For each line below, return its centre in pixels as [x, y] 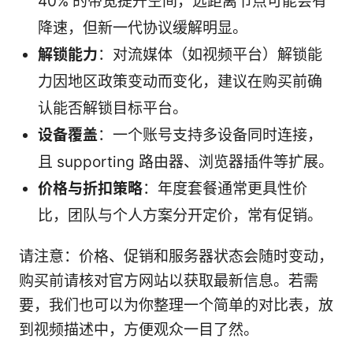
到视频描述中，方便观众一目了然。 [139, 330]
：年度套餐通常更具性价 [225, 189]
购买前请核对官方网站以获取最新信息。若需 [169, 281]
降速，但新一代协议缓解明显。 [143, 28]
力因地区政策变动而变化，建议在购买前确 [180, 82]
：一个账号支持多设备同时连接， [210, 136]
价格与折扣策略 [90, 189]
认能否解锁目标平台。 [113, 109]
